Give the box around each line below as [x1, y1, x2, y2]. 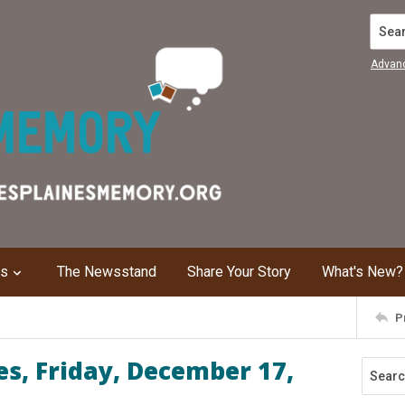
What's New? [322, 263, 403, 280]
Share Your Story [187, 263, 291, 280]
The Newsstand [57, 263, 156, 280]
